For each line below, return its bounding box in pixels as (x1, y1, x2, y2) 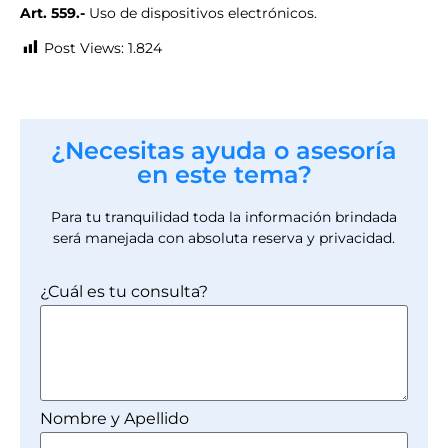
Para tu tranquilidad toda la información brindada (51, 208, 397, 227)
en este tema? (136, 160, 312, 190)
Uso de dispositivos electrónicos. (85, 3, 317, 22)
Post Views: (44, 39, 124, 58)
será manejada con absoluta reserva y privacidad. (53, 229, 395, 248)
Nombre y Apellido (40, 408, 189, 428)
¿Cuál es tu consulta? (40, 281, 208, 301)
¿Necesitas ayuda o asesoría (51, 136, 397, 166)
